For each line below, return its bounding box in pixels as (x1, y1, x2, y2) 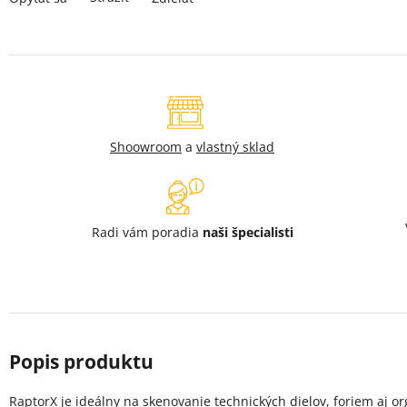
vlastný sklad (196, 137, 274, 155)
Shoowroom (110, 137, 182, 155)
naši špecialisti (202, 223, 293, 241)
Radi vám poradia (91, 223, 203, 241)
